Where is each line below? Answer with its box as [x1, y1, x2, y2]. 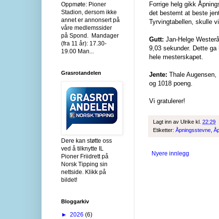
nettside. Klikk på [61, 168, 106, 175]
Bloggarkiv [61, 198, 89, 204]
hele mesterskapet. [149, 53, 203, 61]
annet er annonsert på [61, 16, 120, 23]
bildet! [61, 176, 77, 183]
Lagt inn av [153, 119, 180, 125]
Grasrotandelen [61, 69, 101, 76]
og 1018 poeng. [149, 80, 193, 88]
